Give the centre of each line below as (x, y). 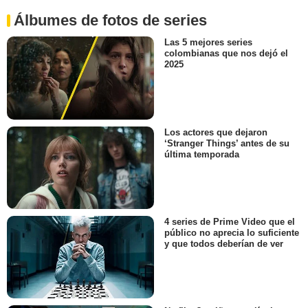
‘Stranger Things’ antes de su (227, 143)
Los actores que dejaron (216, 132)
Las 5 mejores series (208, 43)
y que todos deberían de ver (224, 244)
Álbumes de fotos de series (110, 21)
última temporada (202, 154)
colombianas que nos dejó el (226, 54)
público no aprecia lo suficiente (232, 233)
